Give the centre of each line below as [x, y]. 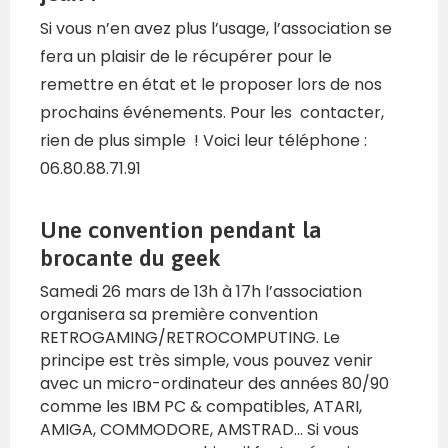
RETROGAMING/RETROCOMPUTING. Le [190, 338]
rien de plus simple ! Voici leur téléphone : [203, 141]
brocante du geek [130, 258]
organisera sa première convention [179, 315]
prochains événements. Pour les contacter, [212, 113]
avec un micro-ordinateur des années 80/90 [214, 384]
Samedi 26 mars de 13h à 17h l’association [201, 292]
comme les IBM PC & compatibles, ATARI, [201, 407]
